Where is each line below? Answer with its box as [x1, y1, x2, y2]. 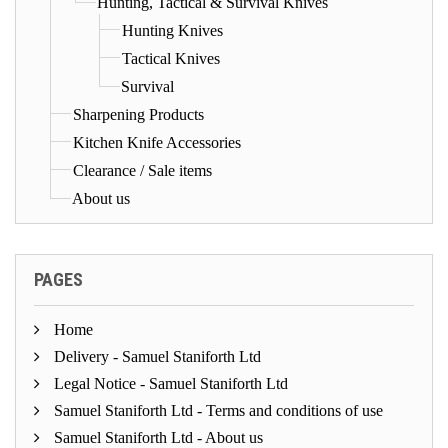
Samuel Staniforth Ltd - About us [50, 428, 263, 446]
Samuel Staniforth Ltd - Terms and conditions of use [50, 401, 383, 419]
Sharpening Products [73, 105, 204, 123]
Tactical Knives [122, 49, 220, 67]
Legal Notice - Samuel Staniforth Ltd [50, 374, 288, 392]
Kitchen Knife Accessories [73, 133, 241, 151]
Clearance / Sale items [73, 161, 212, 179]
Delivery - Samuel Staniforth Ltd [50, 347, 261, 365]
